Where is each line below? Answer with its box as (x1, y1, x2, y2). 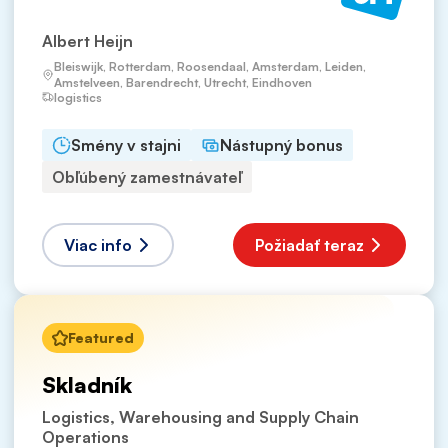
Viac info (64, 235, 132, 256)
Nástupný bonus (220, 135, 343, 156)
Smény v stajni (71, 135, 181, 156)
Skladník (42, 371, 132, 399)
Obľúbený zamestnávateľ (52, 167, 242, 188)
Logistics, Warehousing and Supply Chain (42, 407, 359, 428)
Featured (68, 329, 134, 347)
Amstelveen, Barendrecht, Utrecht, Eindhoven (54, 75, 312, 91)
